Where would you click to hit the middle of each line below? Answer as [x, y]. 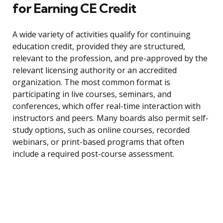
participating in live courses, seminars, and [92, 94]
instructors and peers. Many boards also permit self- [111, 118]
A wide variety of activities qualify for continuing [102, 35]
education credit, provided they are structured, [99, 47]
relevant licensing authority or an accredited [95, 70]
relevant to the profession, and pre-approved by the [110, 58]
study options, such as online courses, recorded [101, 130]
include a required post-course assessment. [93, 154]
